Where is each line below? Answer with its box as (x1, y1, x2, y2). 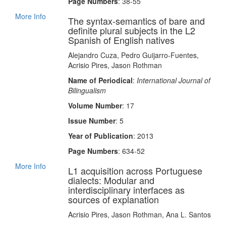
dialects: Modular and (68, 174, 154, 187)
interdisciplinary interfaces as (68, 183, 185, 196)
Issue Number (68, 116, 116, 126)
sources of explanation (68, 193, 159, 206)
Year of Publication (68, 131, 133, 141)
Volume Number (68, 100, 122, 110)
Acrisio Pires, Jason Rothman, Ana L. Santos (68, 209, 211, 219)
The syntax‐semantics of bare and (68, 14, 205, 27)
